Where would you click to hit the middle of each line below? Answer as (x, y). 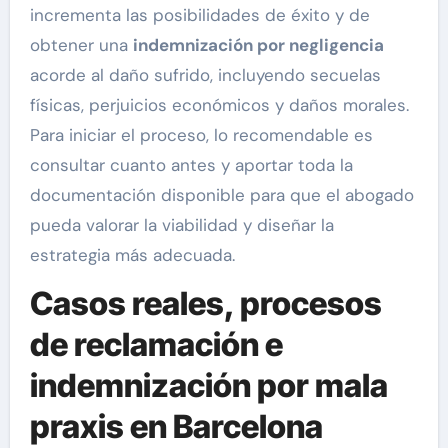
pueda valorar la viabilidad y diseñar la (181, 225)
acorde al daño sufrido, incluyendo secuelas (205, 75)
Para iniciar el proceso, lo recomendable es (201, 135)
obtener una (81, 45)
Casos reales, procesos (205, 303)
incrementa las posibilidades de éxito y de (199, 15)
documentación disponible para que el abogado (221, 195)
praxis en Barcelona (176, 426)
